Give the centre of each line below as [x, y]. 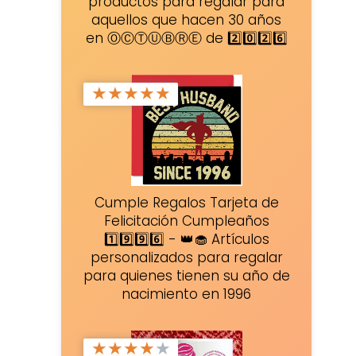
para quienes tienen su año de [186, 276]
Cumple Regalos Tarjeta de [186, 203]
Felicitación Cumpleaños [186, 221]
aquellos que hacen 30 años [187, 20]
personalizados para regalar [186, 258]
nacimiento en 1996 [187, 294]
